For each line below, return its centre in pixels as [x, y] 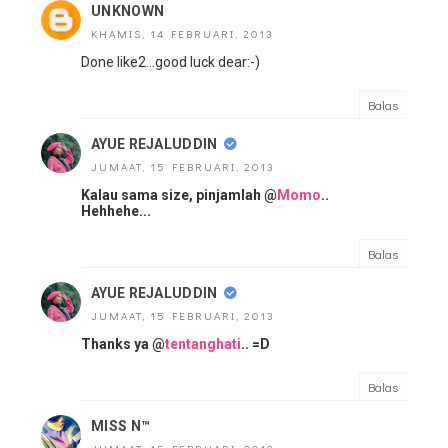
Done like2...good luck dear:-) [170, 62]
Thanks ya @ [123, 344]
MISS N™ [121, 426]
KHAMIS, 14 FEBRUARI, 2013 [182, 33]
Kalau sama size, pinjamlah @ [179, 195]
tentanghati [203, 344]
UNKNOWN [128, 11]
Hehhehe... [116, 211]
